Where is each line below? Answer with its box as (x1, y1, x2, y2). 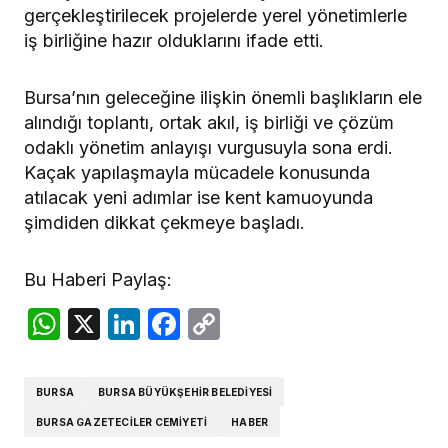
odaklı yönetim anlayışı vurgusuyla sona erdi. (24, 136, 393, 158)
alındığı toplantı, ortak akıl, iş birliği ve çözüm (24, 111, 394, 133)
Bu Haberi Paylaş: (24, 268, 172, 290)
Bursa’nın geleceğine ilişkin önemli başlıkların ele (24, 86, 422, 108)
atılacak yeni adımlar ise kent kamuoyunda (24, 186, 373, 208)
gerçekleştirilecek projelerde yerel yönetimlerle (24, 4, 407, 26)
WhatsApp (60, 303, 215, 343)
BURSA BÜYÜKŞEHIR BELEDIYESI (98, 385, 273, 398)
